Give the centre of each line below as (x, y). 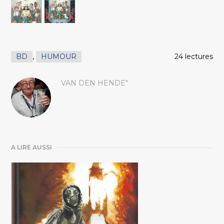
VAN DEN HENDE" (95, 83)
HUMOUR (59, 57)
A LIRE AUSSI (32, 147)
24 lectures (193, 57)
